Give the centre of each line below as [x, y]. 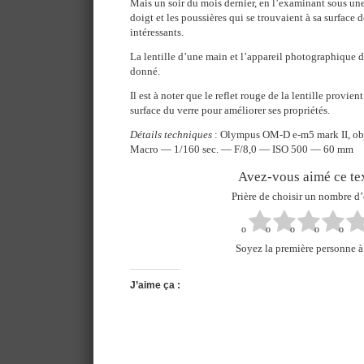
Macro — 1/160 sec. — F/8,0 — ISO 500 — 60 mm [242, 149]
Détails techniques [171, 134]
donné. [145, 71]
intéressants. [157, 32]
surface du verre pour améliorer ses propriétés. [230, 110]
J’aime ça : [155, 286]
